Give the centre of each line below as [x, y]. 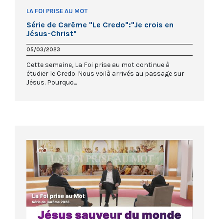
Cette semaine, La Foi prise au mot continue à [98, 65]
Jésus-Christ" [52, 33]
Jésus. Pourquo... [52, 82]
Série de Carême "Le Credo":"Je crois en [100, 24]
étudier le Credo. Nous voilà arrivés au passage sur [105, 73]
